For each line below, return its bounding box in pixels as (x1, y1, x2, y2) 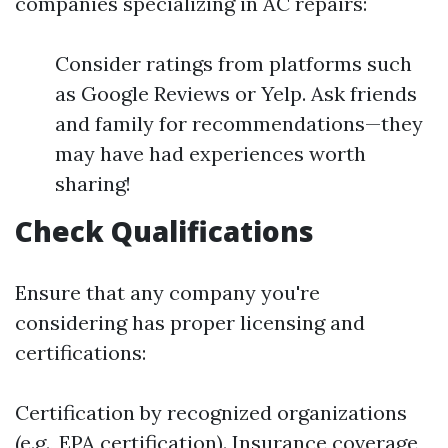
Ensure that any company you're (15, 280, 320, 305)
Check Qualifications (15, 212, 314, 250)
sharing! (55, 171, 131, 196)
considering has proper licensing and (15, 310, 365, 335)
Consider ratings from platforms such (55, 51, 412, 76)
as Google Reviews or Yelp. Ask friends (55, 81, 417, 106)
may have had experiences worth (55, 141, 366, 166)
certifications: (15, 340, 146, 365)
